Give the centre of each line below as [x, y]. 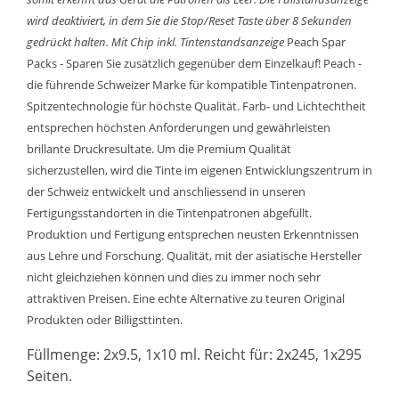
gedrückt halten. [68, 42]
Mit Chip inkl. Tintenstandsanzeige [198, 42]
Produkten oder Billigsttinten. [105, 320]
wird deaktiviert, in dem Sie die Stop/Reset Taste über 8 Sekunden [189, 20]
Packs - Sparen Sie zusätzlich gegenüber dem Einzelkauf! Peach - [194, 63]
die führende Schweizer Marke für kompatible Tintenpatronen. [191, 85]
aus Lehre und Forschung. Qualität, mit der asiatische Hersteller [194, 256]
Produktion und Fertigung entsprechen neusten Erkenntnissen [193, 234]
